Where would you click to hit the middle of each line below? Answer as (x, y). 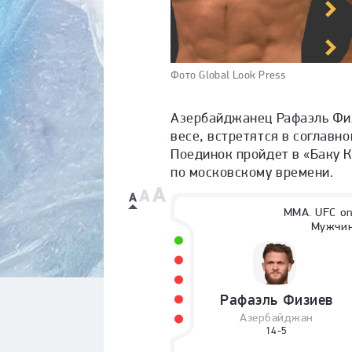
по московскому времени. (252, 172)
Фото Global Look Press (228, 75)
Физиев (308, 300)
